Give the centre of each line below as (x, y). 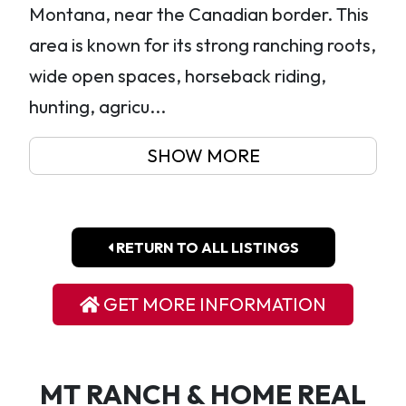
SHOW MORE (203, 155)
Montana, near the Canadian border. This (199, 14)
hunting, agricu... (98, 106)
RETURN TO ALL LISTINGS (206, 247)
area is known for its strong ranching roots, (203, 45)
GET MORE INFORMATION (213, 304)
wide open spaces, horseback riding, (178, 76)
